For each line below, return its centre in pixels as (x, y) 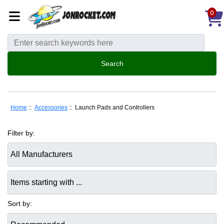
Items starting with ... (40, 175)
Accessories (51, 108)
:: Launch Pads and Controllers (111, 108)
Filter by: (21, 133)
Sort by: (20, 203)
